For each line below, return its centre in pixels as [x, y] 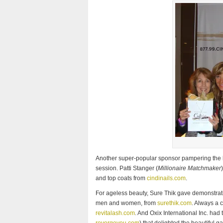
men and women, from [126, 203]
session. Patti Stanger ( [127, 168]
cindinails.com [166, 178]
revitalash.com [115, 213]
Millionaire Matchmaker [189, 168]
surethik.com [174, 203]
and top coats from [121, 178]
